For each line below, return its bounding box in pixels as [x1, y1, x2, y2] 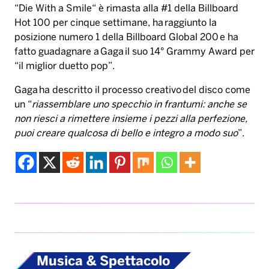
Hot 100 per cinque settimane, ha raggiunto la [14, 19, 217, 28]
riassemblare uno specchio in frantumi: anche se [32, 100, 247, 110]
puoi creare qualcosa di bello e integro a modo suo [14, 129, 238, 139]
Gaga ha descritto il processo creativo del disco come [14, 86, 250, 95]
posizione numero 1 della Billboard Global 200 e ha [14, 33, 238, 43]
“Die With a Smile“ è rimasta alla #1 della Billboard [14, 4, 238, 14]
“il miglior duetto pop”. [14, 62, 115, 71]
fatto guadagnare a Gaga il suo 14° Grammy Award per [14, 47, 255, 57]
